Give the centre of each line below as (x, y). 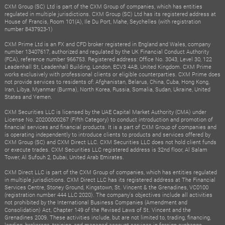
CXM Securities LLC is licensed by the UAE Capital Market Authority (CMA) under (105, 111)
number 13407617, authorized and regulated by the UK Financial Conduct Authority (106, 51)
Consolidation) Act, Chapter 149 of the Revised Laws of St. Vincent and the (97, 209)
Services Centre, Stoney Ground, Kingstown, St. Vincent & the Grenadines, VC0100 (106, 187)
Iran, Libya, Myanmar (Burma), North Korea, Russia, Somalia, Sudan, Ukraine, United (107, 89)
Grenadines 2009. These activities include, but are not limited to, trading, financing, (107, 217)
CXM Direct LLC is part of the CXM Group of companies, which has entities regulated (110, 172)
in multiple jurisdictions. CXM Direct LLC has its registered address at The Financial (110, 179)
